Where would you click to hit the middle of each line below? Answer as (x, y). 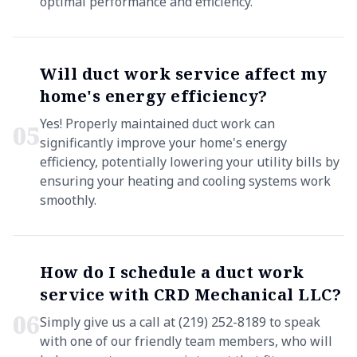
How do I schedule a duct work (172, 272)
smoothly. (68, 200)
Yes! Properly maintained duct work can (157, 124)
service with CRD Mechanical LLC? (190, 294)
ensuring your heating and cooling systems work (185, 181)
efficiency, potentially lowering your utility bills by (190, 162)
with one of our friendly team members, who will (186, 341)
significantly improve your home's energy (163, 143)
